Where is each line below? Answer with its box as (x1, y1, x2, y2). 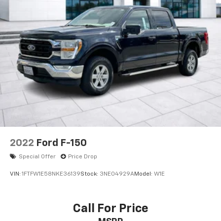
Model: (134, 171, 154, 178)
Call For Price (73, 202, 148, 215)
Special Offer (19, 153, 56, 160)
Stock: (80, 171, 100, 178)
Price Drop (68, 153, 97, 160)
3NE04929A (100, 171, 134, 178)
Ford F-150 (36, 138, 87, 148)
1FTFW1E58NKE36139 (22, 171, 80, 178)
